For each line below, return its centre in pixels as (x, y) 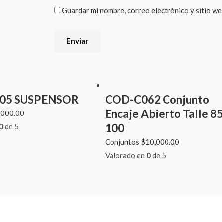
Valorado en (126, 155)
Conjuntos (123, 142)
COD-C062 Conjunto (157, 100)
